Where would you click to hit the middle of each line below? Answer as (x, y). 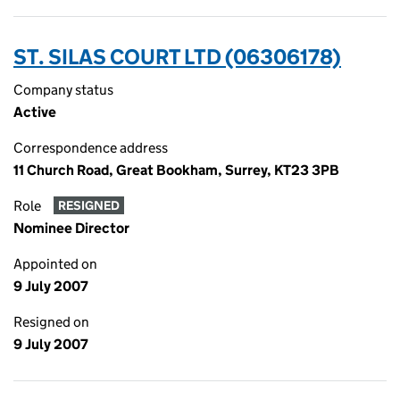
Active (35, 112)
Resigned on (51, 322)
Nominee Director (71, 228)
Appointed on (55, 264)
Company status (63, 90)
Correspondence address (91, 148)
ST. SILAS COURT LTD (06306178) (177, 57)
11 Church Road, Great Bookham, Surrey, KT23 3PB (176, 170)
